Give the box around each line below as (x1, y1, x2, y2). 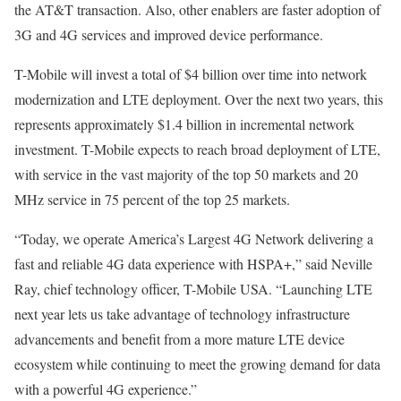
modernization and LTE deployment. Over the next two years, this (14, 89, 383, 108)
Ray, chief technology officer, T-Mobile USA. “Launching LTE (14, 278, 372, 298)
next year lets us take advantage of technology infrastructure (14, 303, 350, 323)
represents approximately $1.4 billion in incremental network (14, 114, 354, 133)
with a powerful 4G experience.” (14, 379, 197, 398)
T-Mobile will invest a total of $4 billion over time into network (14, 64, 367, 83)
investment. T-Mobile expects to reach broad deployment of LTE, (14, 139, 380, 158)
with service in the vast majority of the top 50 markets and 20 (14, 164, 358, 183)
